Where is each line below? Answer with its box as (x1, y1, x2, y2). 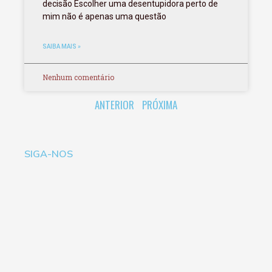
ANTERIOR (95, 97, 134, 113)
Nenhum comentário (42, 72, 114, 83)
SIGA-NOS (24, 148, 73, 160)
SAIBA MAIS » (42, 43, 81, 50)
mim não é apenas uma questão (42, 12, 166, 22)
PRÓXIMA (142, 97, 177, 113)
